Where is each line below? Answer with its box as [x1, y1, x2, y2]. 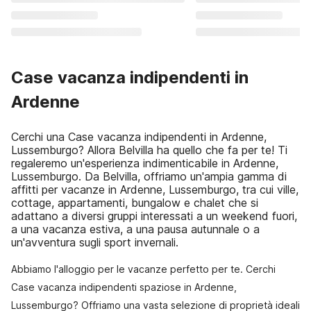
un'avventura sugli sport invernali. [11, 235, 178, 249]
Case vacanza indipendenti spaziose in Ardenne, [11, 281, 237, 293]
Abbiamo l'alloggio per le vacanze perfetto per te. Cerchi [11, 263, 276, 275]
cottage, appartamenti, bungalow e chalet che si [11, 196, 258, 210]
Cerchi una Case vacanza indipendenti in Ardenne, [11, 130, 267, 144]
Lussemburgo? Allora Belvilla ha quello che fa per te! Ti [11, 143, 287, 157]
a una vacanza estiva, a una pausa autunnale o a [11, 222, 260, 236]
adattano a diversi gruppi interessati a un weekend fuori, [11, 209, 297, 223]
